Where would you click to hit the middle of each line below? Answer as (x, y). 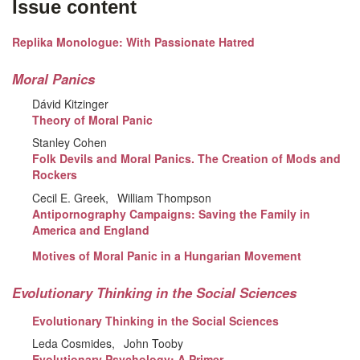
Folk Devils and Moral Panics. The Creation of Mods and (187, 159)
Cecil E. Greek (69, 197)
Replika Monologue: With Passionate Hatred (133, 42)
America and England (91, 229)
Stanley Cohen (70, 143)
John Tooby (154, 344)
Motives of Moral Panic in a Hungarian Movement (167, 256)
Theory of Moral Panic (93, 119)
